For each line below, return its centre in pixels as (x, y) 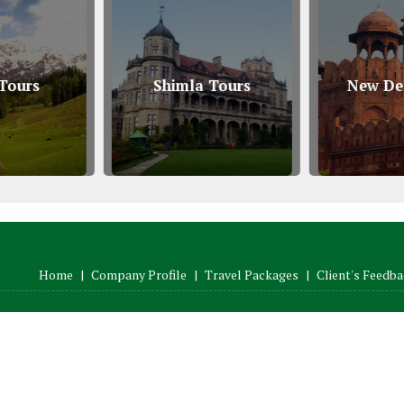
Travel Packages (252, 275)
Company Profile (139, 275)
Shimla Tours (202, 85)
